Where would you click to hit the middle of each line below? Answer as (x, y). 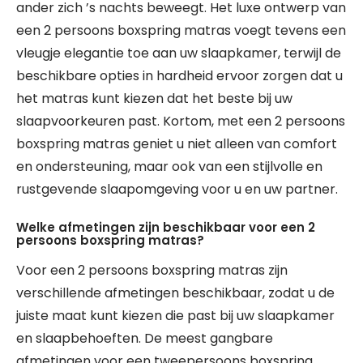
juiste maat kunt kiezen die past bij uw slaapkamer (175, 316)
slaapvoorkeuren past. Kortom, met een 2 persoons (181, 121)
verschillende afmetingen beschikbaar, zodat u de (175, 293)
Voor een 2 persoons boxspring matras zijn (152, 270)
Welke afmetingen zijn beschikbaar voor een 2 (166, 227)
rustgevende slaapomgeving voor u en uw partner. (177, 189)
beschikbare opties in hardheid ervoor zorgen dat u (179, 76)
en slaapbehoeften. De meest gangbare (145, 338)
